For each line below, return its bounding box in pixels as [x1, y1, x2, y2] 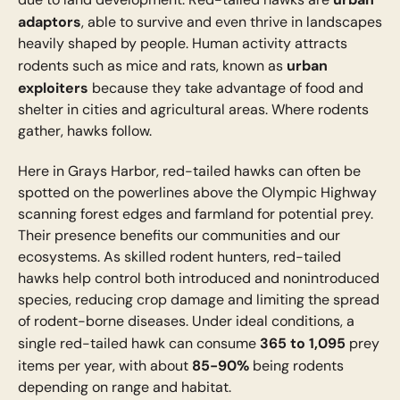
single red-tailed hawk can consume [17, 334, 260, 352]
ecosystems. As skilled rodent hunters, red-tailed [17, 247, 341, 265]
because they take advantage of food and [87, 79, 363, 97]
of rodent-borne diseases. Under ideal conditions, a [17, 312, 354, 329]
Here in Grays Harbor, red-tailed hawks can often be [17, 162, 361, 179]
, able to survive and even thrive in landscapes [80, 13, 382, 31]
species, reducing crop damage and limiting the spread [17, 290, 379, 308]
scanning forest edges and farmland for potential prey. [17, 204, 373, 222]
